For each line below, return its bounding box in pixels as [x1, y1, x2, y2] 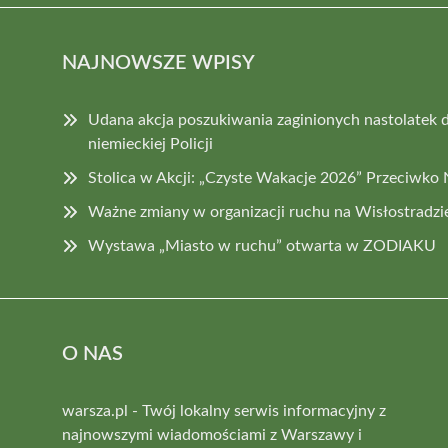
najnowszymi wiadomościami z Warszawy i [62, 426, 362, 443]
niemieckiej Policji [88, 135, 213, 152]
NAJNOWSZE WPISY [62, 52, 255, 73]
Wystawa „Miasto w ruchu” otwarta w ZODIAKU [88, 237, 436, 254]
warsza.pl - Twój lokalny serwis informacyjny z [62, 402, 386, 419]
